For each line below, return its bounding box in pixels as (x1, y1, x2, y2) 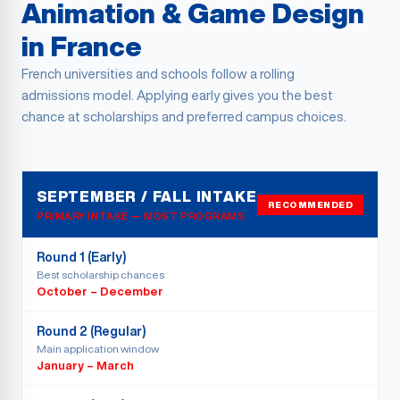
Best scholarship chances (37, 269, 164, 280)
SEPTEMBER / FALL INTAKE (37, 189, 257, 204)
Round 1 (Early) (37, 251, 126, 263)
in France (21, 33, 142, 60)
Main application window (37, 343, 159, 354)
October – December (37, 286, 163, 297)
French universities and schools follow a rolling (21, 67, 295, 80)
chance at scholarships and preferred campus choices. (21, 110, 346, 123)
